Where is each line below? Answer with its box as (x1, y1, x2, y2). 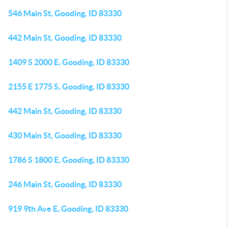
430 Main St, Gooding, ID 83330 (8, 131, 122, 140)
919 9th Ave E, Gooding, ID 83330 (8, 204, 128, 213)
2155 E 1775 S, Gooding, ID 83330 (8, 82, 129, 91)
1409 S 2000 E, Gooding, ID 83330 (8, 58, 129, 67)
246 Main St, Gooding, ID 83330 (8, 180, 122, 189)
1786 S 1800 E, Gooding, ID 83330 (8, 155, 129, 164)
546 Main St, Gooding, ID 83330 (8, 9, 122, 18)
